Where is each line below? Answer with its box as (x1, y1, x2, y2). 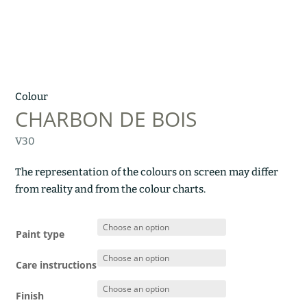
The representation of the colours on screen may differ (15, 165, 279, 178)
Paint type (16, 227, 65, 241)
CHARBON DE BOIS (15, 104, 197, 133)
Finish (16, 288, 45, 302)
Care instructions (16, 258, 97, 271)
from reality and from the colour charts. (15, 182, 206, 195)
